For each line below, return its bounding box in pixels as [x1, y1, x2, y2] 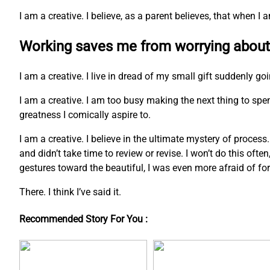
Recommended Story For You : [19, 213, 148, 225]
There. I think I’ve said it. [19, 186, 124, 198]
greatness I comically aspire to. [19, 109, 151, 121]
